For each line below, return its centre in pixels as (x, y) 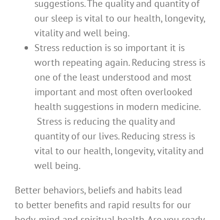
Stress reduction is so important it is (110, 48)
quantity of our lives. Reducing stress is (115, 136)
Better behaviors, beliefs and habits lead (98, 190)
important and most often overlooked (113, 92)
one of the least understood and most (113, 77)
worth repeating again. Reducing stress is (120, 63)
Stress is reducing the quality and (105, 122)
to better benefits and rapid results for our (103, 205)
